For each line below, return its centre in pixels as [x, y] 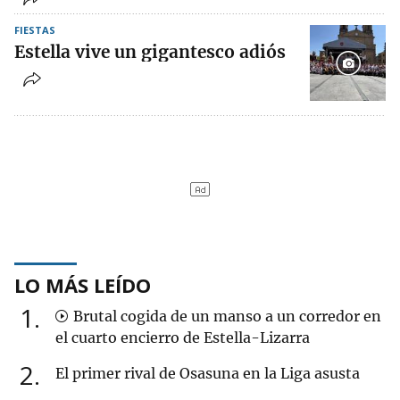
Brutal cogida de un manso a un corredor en [225, 317]
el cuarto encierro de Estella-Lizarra [183, 338]
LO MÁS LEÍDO [83, 285]
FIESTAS [35, 30]
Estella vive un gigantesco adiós [150, 52]
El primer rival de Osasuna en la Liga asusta [208, 374]
